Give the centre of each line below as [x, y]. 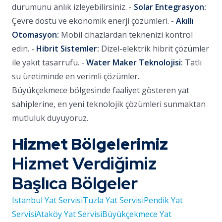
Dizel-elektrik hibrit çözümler [154, 49]
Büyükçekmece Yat [137, 214]
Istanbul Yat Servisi [47, 200]
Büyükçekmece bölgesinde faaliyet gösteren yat [101, 90]
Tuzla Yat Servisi [113, 200]
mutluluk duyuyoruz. [50, 118]
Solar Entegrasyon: [170, 7]
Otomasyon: [35, 35]
